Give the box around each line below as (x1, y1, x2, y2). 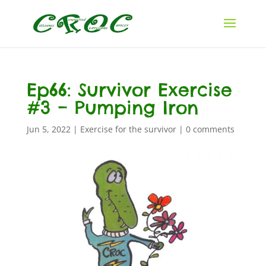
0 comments (185, 123, 235, 135)
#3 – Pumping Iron (26, 96, 198, 119)
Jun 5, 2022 (26, 123, 71, 135)
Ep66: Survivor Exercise (26, 78, 232, 101)
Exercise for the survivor (80, 123, 176, 135)
